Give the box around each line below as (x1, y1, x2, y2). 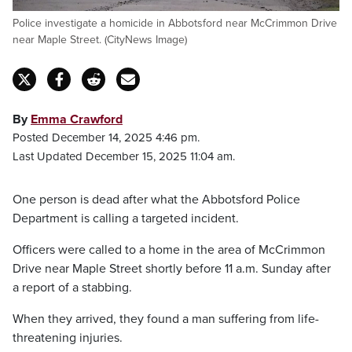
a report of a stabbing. (13, 280, 132, 295)
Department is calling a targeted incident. (13, 211, 239, 226)
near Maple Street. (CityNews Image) (13, 33, 187, 46)
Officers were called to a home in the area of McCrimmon (13, 242, 325, 258)
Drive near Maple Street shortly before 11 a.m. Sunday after (13, 261, 331, 277)
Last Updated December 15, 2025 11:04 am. (13, 149, 235, 163)
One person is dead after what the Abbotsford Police (13, 192, 300, 207)
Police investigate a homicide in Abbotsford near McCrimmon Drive (13, 16, 337, 30)
